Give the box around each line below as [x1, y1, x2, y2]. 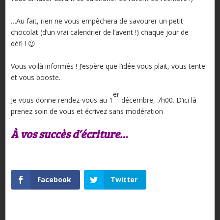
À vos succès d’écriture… [10, 126, 128, 141]
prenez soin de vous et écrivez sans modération [10, 106, 163, 116]
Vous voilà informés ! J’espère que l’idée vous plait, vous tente [10, 61, 205, 71]
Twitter [110, 174, 137, 184]
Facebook [37, 174, 71, 184]
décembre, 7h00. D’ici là [119, 95, 196, 105]
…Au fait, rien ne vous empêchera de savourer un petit [10, 16, 183, 26]
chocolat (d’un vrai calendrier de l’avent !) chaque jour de [10, 27, 189, 37]
